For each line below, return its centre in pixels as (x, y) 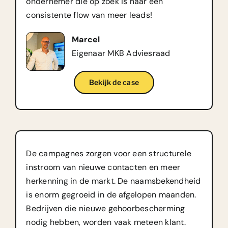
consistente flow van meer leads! (89, 15)
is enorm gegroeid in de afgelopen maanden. (111, 194)
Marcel (86, 39)
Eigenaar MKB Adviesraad (121, 53)
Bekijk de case (114, 82)
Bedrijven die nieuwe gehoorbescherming (106, 208)
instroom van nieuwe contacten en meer (103, 167)
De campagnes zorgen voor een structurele (109, 153)
